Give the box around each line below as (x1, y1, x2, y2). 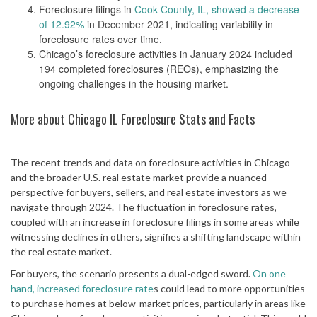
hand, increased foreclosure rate (11, 282, 154, 295)
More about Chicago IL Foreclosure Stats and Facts (11, 110, 255, 129)
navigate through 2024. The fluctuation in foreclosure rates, (11, 201, 277, 214)
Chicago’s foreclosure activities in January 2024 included (39, 47, 292, 62)
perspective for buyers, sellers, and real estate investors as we (11, 186, 287, 199)
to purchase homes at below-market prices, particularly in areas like (11, 297, 306, 310)
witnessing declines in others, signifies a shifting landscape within (11, 231, 301, 243)
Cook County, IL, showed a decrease (134, 2, 299, 17)
